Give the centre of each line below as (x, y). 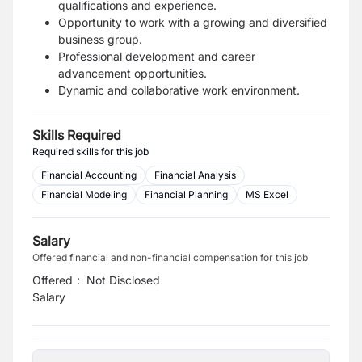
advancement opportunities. (133, 73)
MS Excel (267, 194)
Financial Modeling (84, 194)
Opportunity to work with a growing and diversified (193, 22)
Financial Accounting (89, 175)
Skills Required (77, 135)
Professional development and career (157, 56)
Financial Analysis (195, 175)
